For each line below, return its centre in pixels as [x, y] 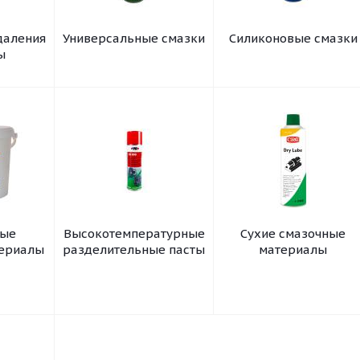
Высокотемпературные [134, 233]
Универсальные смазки [134, 38]
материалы [293, 250]
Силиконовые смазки [293, 38]
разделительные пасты [134, 250]
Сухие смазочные [293, 233]
